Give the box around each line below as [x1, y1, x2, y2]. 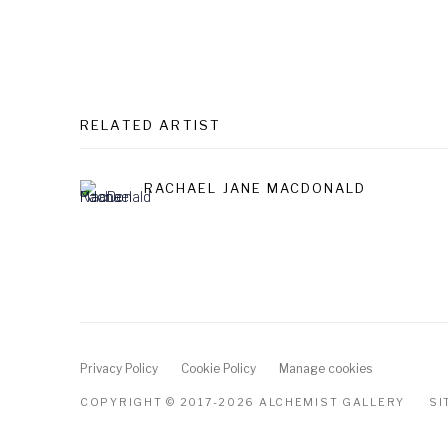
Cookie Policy [181, 362, 256, 376]
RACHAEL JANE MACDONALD [144, 180, 367, 196]
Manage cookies [279, 362, 372, 376]
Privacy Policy [80, 362, 158, 376]
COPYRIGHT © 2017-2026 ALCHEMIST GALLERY [80, 396, 406, 409]
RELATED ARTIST [80, 117, 222, 133]
